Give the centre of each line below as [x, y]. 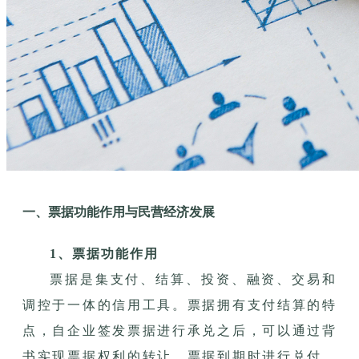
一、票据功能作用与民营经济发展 [119, 212]
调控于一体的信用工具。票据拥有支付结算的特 [179, 305]
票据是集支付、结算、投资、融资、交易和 [193, 279]
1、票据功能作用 [104, 253]
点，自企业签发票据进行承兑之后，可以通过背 [179, 330]
